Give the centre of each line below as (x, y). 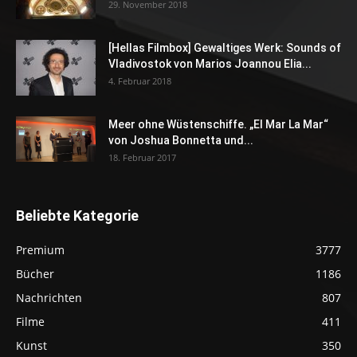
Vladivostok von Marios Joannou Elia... (210, 64)
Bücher (35, 274)
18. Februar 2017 (142, 158)
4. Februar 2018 (140, 81)
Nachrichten (49, 298)
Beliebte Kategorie (77, 216)
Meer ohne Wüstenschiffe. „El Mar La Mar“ (218, 125)
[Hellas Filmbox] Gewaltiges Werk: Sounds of (225, 48)
